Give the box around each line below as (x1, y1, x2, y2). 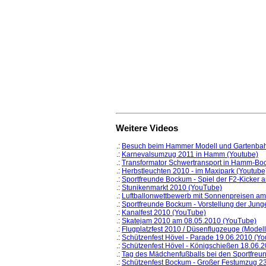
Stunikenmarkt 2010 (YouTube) (122, 183, 222, 192)
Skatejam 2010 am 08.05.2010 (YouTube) (122, 217, 256, 226)
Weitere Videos (116, 123, 178, 134)
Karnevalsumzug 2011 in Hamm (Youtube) (122, 150, 258, 159)
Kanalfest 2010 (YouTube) (122, 208, 206, 217)
